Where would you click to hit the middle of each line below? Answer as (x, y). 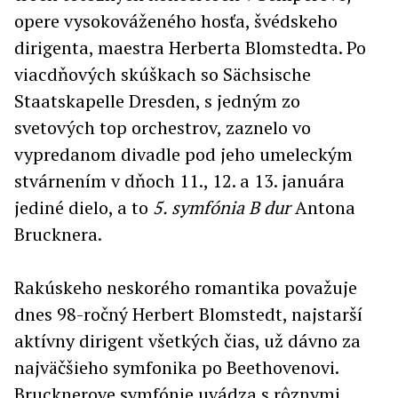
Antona (323, 208)
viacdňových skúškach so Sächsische (163, 75)
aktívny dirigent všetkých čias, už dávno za (187, 341)
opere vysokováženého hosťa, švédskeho (176, 21)
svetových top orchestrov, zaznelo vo (163, 128)
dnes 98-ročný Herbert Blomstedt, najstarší (188, 314)
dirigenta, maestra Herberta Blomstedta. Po (190, 48)
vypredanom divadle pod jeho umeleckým (183, 155)
